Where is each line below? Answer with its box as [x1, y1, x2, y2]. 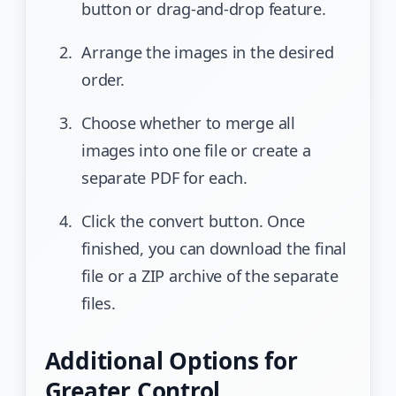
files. [80, 292, 116, 314]
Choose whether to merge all [80, 111, 295, 133]
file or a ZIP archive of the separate [80, 264, 339, 286]
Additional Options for [44, 344, 298, 377]
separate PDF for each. [80, 166, 248, 188]
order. [80, 68, 125, 90]
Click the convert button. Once [80, 209, 306, 232]
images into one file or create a [80, 139, 311, 161]
